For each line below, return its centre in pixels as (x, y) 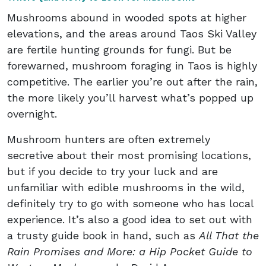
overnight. (34, 113)
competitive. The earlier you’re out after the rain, (132, 81)
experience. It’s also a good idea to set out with (130, 219)
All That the (229, 235)
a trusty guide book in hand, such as (103, 235)
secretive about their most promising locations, (129, 155)
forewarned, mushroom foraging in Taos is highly (132, 65)
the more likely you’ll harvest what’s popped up (130, 97)
